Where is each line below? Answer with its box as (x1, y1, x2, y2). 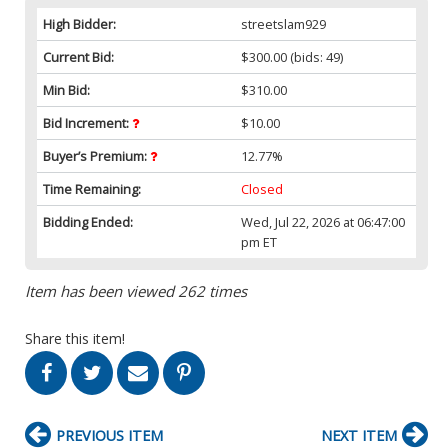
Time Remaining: (43, 179, 141, 198)
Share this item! (25, 328, 125, 348)
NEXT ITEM (321, 425, 397, 445)
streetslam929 (241, 14, 327, 33)
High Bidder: (43, 14, 116, 33)
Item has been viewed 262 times (25, 280, 247, 301)
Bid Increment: (43, 113, 132, 132)
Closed (241, 179, 284, 198)
